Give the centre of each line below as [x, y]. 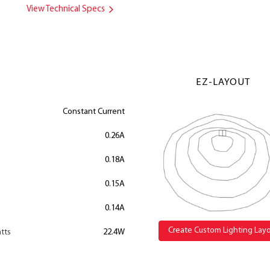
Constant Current [93, 111]
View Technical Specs [67, 9]
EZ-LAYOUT [223, 83]
